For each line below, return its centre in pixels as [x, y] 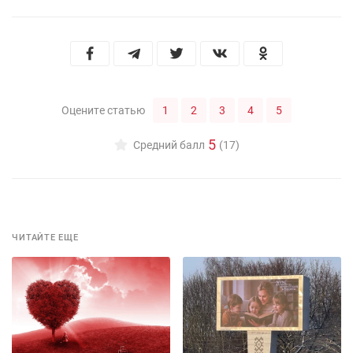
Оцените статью [103, 111]
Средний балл [169, 145]
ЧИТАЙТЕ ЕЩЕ [45, 238]
